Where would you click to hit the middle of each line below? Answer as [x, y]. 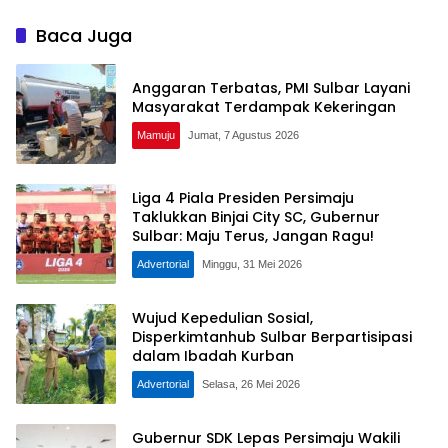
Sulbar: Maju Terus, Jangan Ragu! [253, 236]
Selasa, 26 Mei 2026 [251, 384]
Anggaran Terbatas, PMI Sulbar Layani [271, 87]
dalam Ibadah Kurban [213, 356]
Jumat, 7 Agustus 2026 [244, 134]
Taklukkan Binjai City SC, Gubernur [256, 217]
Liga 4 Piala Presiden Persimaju [243, 198]
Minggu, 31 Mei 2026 [252, 264]
